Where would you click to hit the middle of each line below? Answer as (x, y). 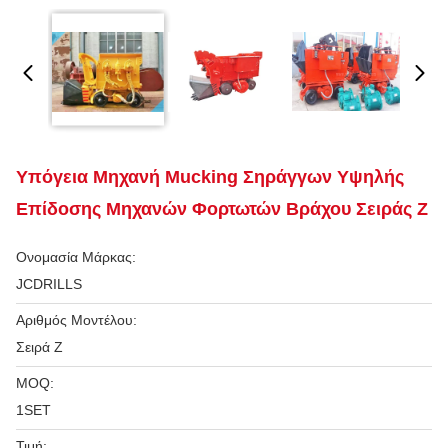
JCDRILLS (49, 284)
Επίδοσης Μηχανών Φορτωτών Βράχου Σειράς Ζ (222, 209)
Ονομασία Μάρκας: (76, 257)
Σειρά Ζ (39, 347)
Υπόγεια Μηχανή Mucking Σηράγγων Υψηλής (210, 177)
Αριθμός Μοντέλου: (76, 320)
